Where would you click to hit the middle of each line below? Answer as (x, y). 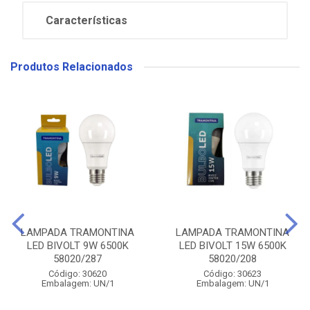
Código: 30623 (232, 274)
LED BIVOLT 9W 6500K (77, 246)
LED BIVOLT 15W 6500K (232, 246)
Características (86, 20)
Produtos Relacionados (72, 67)
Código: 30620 (77, 274)
